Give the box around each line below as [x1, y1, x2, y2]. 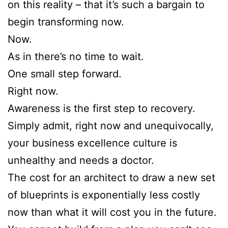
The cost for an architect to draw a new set [8, 171, 215, 184]
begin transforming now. [8, 15, 124, 28]
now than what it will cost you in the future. [8, 206, 217, 218]
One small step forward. [8, 67, 122, 80]
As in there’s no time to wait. [8, 50, 144, 63]
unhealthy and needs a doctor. [8, 154, 154, 166]
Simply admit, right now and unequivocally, [8, 119, 214, 132]
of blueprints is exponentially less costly [8, 188, 200, 201]
